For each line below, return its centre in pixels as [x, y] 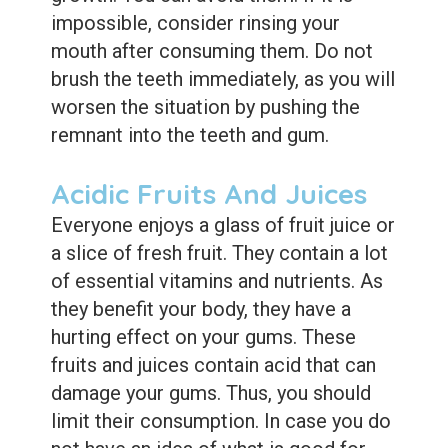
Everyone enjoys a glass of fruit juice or [222, 224]
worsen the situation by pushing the [205, 106]
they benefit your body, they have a [200, 308]
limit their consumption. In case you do [220, 420]
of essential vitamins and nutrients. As [216, 280]
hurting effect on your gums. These [203, 336]
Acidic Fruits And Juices [208, 193]
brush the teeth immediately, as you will [222, 78]
